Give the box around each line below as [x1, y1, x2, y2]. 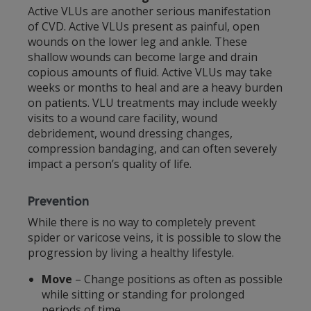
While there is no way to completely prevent [28, 214, 255, 230]
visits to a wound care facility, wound [28, 110, 217, 126]
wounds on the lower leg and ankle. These [28, 33, 247, 49]
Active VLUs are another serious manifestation [28, 3, 271, 19]
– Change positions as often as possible [72, 271, 283, 287]
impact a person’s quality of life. [28, 155, 192, 171]
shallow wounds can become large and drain [28, 49, 258, 65]
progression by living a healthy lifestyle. [28, 244, 234, 260]
